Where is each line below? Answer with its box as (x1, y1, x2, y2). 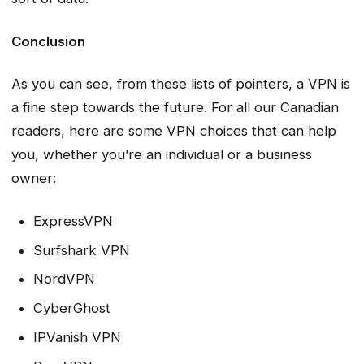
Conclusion (11, 32, 85, 50)
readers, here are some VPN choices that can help (11, 123, 336, 140)
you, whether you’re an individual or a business (11, 146, 312, 163)
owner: (11, 170, 56, 187)
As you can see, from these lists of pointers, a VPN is (11, 76, 350, 93)
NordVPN (32, 271, 95, 288)
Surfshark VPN (32, 241, 130, 258)
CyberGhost (32, 300, 110, 317)
